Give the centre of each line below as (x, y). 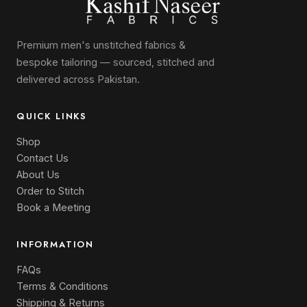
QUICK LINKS (52, 116)
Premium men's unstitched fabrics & (101, 45)
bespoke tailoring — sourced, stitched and (115, 62)
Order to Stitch (50, 191)
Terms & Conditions (62, 286)
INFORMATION (56, 244)
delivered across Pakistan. (78, 79)
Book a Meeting (53, 207)
